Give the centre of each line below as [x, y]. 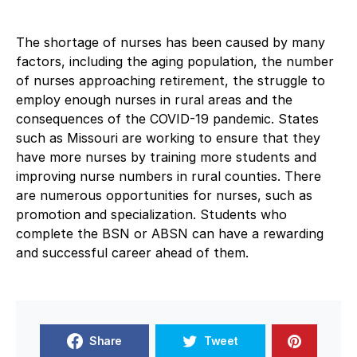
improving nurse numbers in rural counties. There [169, 176]
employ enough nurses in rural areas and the [154, 99]
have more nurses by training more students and [166, 157]
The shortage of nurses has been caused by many [171, 42]
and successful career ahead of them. [132, 252]
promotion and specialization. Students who [151, 214]
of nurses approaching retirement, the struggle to [171, 80]
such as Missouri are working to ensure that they [168, 137]
